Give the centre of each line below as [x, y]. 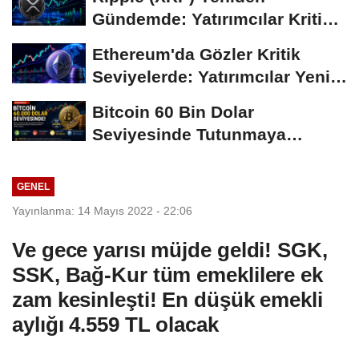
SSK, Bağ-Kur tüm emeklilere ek [167, 274]
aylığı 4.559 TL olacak [115, 324]
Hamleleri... [138, 99]
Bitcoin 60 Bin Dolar [173, 111]
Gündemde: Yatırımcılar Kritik [212, 18]
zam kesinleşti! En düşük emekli [167, 299]
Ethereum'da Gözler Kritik [196, 54]
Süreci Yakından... [165, 41]
